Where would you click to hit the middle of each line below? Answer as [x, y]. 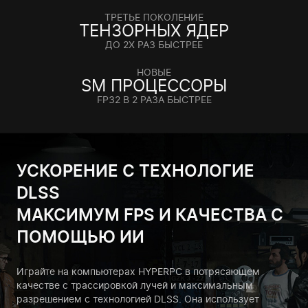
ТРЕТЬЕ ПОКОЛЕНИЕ [154, 17]
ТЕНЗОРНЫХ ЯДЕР [154, 31]
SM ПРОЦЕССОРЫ [154, 86]
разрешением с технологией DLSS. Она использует [138, 299]
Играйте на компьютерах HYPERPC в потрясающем [138, 272]
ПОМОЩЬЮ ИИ [80, 237]
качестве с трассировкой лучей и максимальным [135, 285]
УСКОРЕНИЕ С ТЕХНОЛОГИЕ [135, 171]
